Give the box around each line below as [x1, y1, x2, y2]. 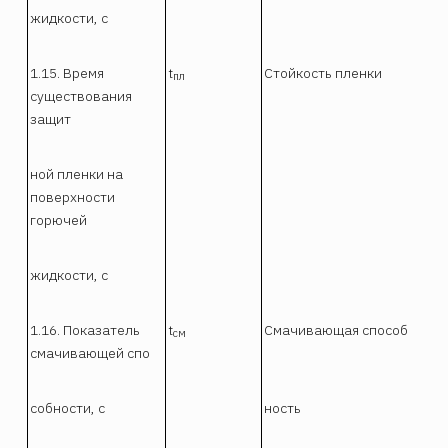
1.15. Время [30, 63, 105, 82]
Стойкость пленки [264, 63, 383, 82]
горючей [30, 210, 88, 229]
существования [30, 86, 133, 105]
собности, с [30, 398, 106, 417]
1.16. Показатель [30, 320, 141, 339]
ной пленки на [30, 164, 124, 183]
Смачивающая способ [264, 320, 409, 339]
